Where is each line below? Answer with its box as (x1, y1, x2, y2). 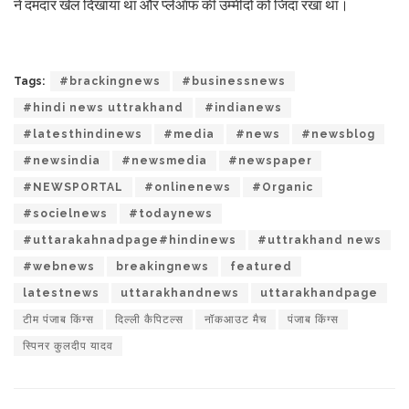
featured (230, 259, 292, 273)
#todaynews (129, 206, 213, 220)
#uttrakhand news (257, 233, 382, 246)
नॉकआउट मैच (204, 312, 267, 326)
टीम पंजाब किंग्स (23, 312, 94, 326)
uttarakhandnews (121, 286, 239, 299)
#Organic (252, 180, 313, 194)
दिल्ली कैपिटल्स (115, 312, 184, 326)
